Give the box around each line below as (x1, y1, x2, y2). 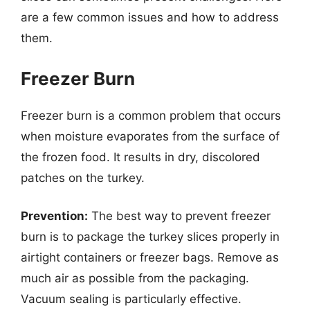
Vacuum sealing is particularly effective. (21, 292, 241, 306)
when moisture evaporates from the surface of (21, 129, 280, 143)
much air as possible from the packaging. (21, 271, 249, 285)
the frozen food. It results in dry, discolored (21, 149, 260, 164)
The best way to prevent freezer (88, 209, 271, 223)
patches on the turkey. (21, 170, 145, 185)
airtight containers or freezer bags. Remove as (21, 250, 279, 264)
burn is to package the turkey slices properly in (21, 230, 280, 244)
